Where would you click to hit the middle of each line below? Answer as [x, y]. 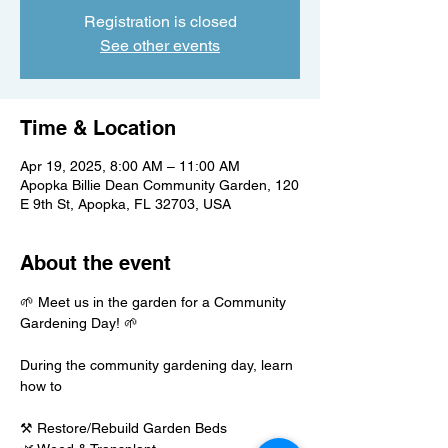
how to [41, 386]
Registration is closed [160, 21]
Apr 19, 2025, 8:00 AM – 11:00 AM [130, 166]
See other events [160, 45]
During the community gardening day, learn [158, 365]
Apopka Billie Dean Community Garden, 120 [159, 185]
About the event [95, 263]
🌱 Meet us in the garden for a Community [155, 302]
